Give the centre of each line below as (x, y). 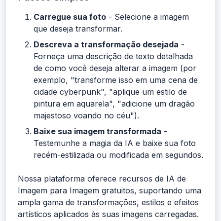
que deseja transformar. (78, 29)
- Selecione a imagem (147, 17)
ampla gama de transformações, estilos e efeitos (108, 203)
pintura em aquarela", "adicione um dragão (114, 104)
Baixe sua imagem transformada (97, 131)
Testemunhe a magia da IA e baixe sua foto (115, 143)
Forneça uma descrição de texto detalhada (113, 56)
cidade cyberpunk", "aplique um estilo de (110, 92)
